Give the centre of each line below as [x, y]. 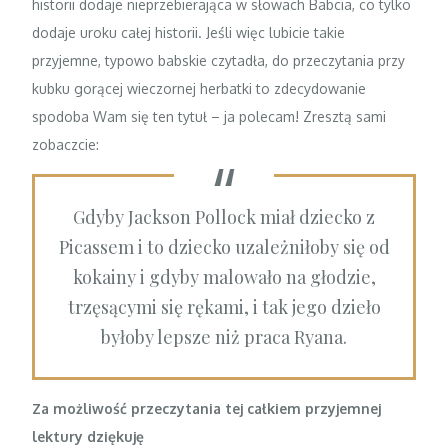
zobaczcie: [66, 144]
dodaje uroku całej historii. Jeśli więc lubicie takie [189, 32]
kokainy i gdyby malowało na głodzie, [224, 276]
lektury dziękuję [88, 436]
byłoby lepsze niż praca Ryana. [224, 336]
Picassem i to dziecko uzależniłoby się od [224, 246]
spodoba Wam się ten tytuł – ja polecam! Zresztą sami [209, 116]
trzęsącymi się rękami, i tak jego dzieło [224, 306]
